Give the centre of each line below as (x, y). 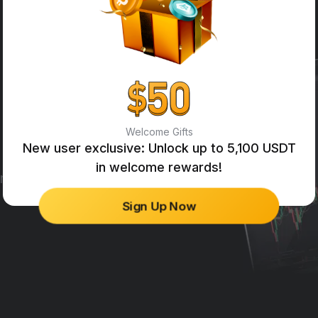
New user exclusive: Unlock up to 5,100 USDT (159, 148)
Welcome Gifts (159, 132)
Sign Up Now (159, 206)
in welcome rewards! (159, 167)
